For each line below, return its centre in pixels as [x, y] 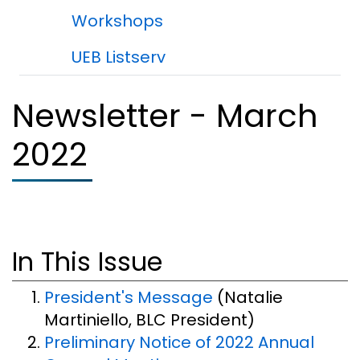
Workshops [117, 21]
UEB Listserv [119, 57]
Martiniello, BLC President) [149, 320]
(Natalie [248, 298]
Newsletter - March [165, 116]
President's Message [129, 298]
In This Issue [87, 262]
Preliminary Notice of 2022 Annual [179, 343]
